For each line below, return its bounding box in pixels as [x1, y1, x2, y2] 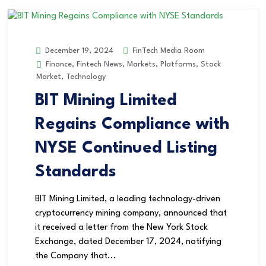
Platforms [160, 61, 196, 69]
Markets [127, 61, 156, 69]
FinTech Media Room [130, 46, 205, 55]
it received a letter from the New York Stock [35, 223, 208, 233]
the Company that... [35, 252, 116, 261]
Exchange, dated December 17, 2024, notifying [35, 237, 221, 247]
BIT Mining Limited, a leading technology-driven [35, 195, 220, 204]
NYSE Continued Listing [35, 140, 217, 157]
